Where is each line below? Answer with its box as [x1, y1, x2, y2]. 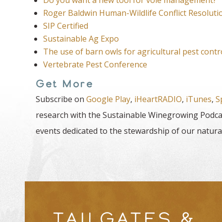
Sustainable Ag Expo [43, 33, 119, 44]
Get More [36, 77, 93, 90]
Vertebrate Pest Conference [43, 58, 147, 70]
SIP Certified [43, 20, 88, 31]
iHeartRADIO [134, 93, 182, 105]
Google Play [86, 93, 130, 105]
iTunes [186, 93, 212, 105]
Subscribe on [36, 93, 86, 105]
